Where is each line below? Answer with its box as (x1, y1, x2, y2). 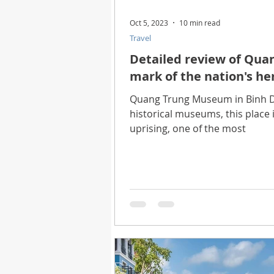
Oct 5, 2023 (130, 18, 168, 28)
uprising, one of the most (130, 122, 246, 136)
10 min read (179, 18, 220, 28)
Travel (130, 32, 151, 44)
